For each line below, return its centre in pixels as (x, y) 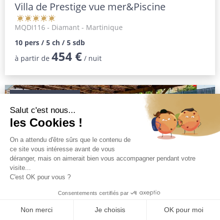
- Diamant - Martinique (84, 27)
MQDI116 (30, 27)
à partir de (33, 58)
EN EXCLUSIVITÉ (45, 99)
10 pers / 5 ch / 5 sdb (50, 42)
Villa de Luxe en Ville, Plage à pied (90, 207)
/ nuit (92, 58)
